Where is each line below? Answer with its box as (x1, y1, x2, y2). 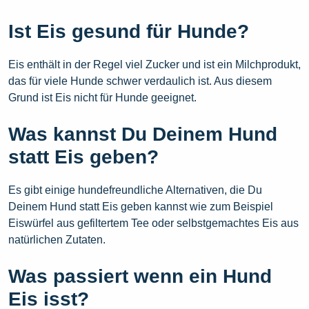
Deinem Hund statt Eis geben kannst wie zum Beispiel (8, 201, 273, 213)
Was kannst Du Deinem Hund (8, 123, 277, 146)
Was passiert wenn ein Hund (8, 266, 272, 288)
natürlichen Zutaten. (8, 234, 106, 246)
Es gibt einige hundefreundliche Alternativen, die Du (8, 184, 262, 197)
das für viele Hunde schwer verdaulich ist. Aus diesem (8, 75, 272, 88)
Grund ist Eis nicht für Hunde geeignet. (8, 92, 197, 104)
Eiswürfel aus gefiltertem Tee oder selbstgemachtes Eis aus (8, 217, 299, 230)
